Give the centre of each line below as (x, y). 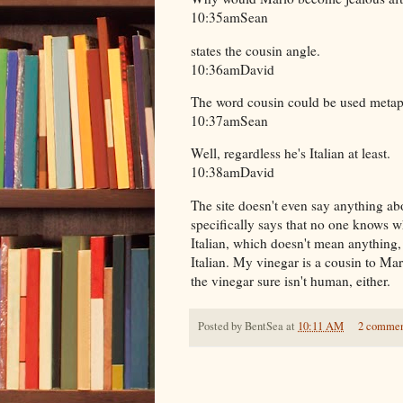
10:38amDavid (233, 172)
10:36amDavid (233, 69)
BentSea (264, 326)
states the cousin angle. (255, 50)
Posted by (221, 326)
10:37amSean (229, 120)
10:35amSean (229, 18)
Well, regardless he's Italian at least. (291, 153)
